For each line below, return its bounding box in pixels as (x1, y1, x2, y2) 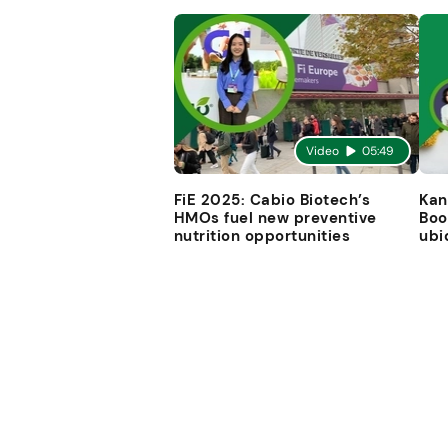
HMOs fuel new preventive (173, 207, 377, 228)
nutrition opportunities (173, 225, 351, 246)
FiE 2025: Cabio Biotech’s (173, 189, 371, 210)
